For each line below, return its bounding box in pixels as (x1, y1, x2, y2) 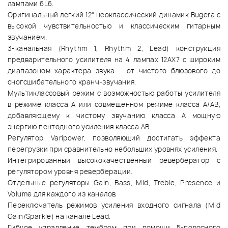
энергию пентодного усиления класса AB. (8, 122, 151, 132)
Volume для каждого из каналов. (8, 189, 117, 199)
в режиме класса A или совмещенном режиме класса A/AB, (8, 100, 220, 109)
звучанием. (8, 33, 47, 42)
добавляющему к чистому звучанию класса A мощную (8, 111, 220, 121)
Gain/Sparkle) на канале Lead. (8, 212, 111, 221)
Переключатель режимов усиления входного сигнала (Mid (8, 201, 220, 210)
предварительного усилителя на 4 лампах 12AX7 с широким (8, 55, 220, 65)
